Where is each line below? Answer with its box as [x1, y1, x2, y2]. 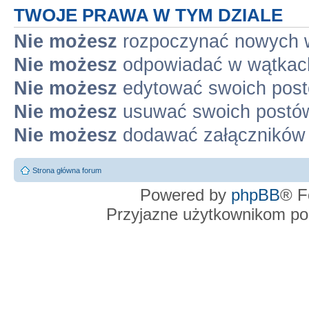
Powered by [140, 186, 231, 204]
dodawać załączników [117, 124, 306, 146]
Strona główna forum [32, 166, 101, 175]
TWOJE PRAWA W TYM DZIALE [14, 5, 283, 25]
